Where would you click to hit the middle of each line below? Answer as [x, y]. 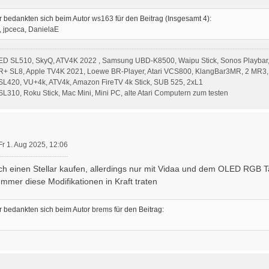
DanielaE [44, 29]
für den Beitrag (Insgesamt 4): [162, 18]
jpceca [14, 29]
